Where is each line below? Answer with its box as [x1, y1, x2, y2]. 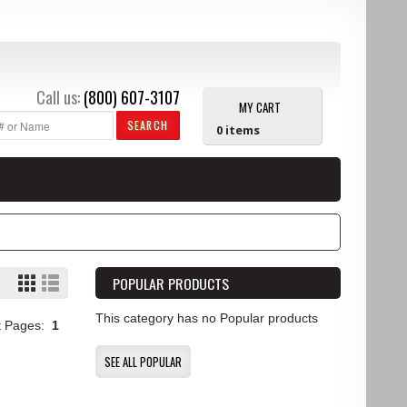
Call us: [36, 85, 80, 109]
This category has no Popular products [95, 310, 318, 325]
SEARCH [126, 117, 168, 133]
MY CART [239, 98, 281, 116]
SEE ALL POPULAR [104, 352, 182, 371]
